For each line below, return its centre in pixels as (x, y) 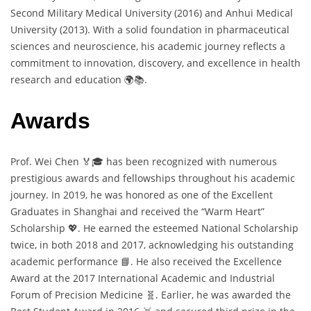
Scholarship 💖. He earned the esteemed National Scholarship (154, 228)
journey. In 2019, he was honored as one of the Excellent (142, 195)
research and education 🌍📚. (79, 80)
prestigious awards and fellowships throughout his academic (153, 178)
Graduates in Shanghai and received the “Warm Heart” (137, 212)
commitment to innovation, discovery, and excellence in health (155, 63)
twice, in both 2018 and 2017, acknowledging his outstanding (152, 245)
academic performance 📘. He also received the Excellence (146, 262)
